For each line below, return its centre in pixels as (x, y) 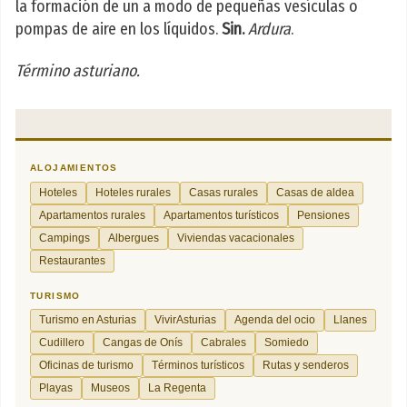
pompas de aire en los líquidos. (119, 30)
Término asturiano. (78, 71)
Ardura (269, 30)
